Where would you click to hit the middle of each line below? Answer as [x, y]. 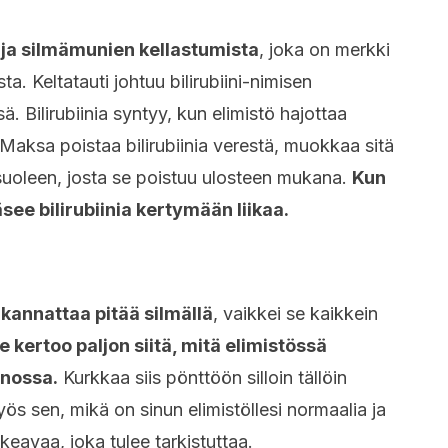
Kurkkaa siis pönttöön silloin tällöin [202, 377]
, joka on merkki [324, 49]
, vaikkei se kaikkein [295, 313]
